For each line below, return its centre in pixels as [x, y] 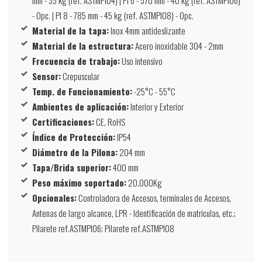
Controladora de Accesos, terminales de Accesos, [154, 197]
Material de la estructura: [83, 45]
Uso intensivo [142, 61]
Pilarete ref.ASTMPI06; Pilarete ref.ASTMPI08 [104, 228]
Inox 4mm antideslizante [147, 30]
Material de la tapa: [71, 30]
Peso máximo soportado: [80, 182]
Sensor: [47, 76]
